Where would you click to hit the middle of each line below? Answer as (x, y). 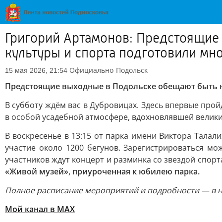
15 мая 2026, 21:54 (36, 70)
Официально (91, 70)
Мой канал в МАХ (40, 209)
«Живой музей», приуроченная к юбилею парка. (102, 171)
